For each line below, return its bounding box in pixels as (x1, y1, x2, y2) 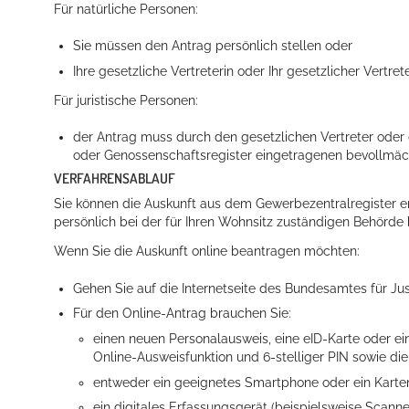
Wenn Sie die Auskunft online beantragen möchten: (54, 244, 360, 259)
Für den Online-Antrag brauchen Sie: (73, 306, 292, 321)
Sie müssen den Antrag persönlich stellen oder (73, 38, 353, 54)
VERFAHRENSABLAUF (54, 168, 175, 187)
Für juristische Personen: (54, 92, 198, 108)
